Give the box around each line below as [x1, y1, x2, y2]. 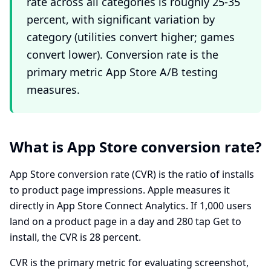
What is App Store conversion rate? [10, 137, 261, 157]
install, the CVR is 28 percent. [10, 230, 141, 244]
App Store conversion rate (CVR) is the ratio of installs [10, 168, 254, 181]
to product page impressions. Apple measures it [10, 183, 230, 197]
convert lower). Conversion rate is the [27, 47, 218, 62]
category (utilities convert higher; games [27, 30, 235, 44]
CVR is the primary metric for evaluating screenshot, [10, 256, 249, 269]
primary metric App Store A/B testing [27, 65, 218, 79]
